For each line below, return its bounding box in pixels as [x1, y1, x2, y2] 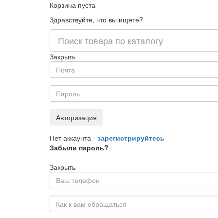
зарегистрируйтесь [95, 133, 164, 143]
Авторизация [56, 112, 97, 122]
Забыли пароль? [50, 143, 109, 152]
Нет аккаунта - [50, 133, 95, 143]
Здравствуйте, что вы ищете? [50, 15, 143, 24]
